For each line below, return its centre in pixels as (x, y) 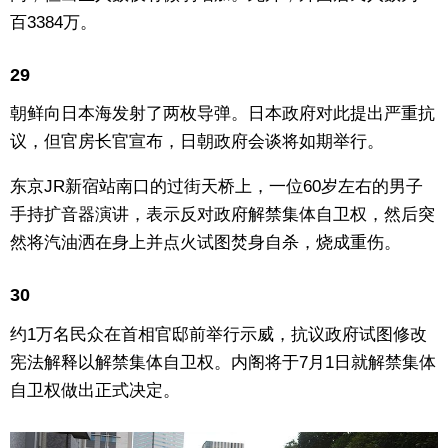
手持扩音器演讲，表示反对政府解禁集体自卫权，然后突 (222, 215)
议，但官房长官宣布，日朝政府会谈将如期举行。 (197, 142)
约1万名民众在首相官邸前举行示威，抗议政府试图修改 (218, 334)
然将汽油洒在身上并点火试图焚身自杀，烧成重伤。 (205, 243)
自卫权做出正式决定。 (95, 390)
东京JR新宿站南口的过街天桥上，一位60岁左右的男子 (216, 187)
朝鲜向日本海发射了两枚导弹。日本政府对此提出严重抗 (222, 114)
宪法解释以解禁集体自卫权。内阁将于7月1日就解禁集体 (223, 362)
